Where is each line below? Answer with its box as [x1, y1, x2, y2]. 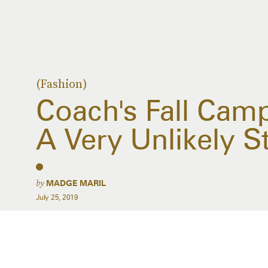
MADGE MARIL [46, 178, 106, 188]
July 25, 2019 [36, 193, 78, 202]
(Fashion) [36, 75, 87, 92]
